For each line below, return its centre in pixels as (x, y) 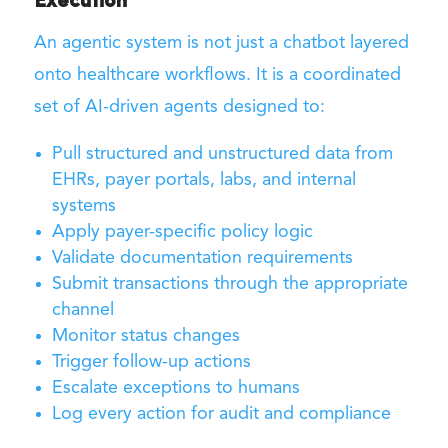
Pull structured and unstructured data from (222, 153)
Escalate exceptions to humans (175, 387)
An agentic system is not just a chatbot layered (221, 42)
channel (82, 309)
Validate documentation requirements (202, 257)
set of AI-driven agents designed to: (179, 106)
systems (83, 205)
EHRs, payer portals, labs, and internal (203, 179)
